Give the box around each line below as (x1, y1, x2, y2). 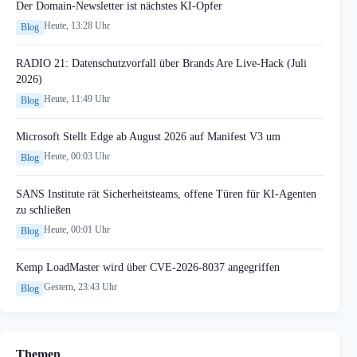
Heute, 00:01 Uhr (44, 224, 110, 236)
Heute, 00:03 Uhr (44, 151, 110, 163)
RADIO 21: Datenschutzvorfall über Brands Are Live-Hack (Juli (16, 57, 307, 70)
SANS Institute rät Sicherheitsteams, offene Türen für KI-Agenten (16, 187, 316, 201)
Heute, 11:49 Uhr (44, 93, 110, 105)
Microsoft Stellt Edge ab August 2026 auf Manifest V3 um (16, 130, 280, 143)
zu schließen (16, 203, 71, 217)
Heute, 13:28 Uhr (44, 20, 110, 32)
